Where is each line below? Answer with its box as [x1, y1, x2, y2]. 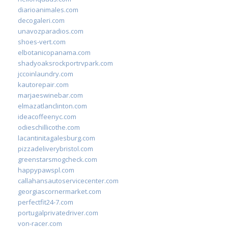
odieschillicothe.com [18, 122, 80, 132]
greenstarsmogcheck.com [18, 154, 97, 164]
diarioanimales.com [18, 5, 78, 14]
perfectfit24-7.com [18, 197, 73, 207]
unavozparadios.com [18, 26, 83, 36]
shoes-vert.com [18, 37, 66, 46]
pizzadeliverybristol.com [18, 144, 93, 153]
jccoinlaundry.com [18, 69, 73, 78]
